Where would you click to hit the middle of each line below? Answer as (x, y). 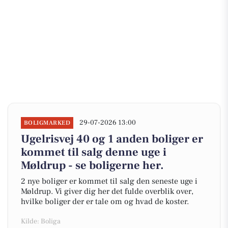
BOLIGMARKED (47, 123)
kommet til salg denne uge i (94, 152)
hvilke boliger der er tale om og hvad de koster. (105, 202)
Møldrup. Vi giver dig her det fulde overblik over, (107, 191)
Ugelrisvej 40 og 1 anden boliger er (112, 139)
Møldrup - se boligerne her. (92, 165)
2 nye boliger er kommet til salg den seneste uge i (109, 181)
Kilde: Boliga (41, 221)
